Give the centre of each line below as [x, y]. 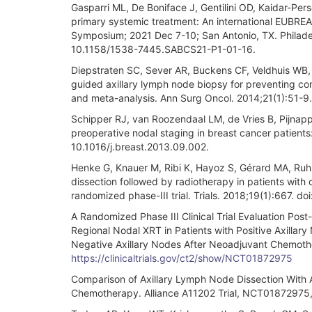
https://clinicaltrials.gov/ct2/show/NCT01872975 [182, 258]
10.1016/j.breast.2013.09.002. [140, 146]
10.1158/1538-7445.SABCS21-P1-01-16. [163, 49]
